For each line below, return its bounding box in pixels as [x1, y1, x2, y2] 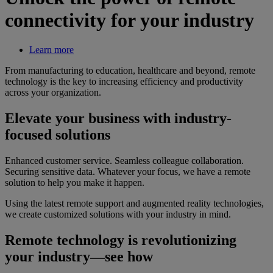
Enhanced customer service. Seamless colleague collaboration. [5, 155, 244, 166]
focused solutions [5, 127, 110, 143]
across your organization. [5, 87, 101, 98]
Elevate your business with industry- [5, 110, 232, 127]
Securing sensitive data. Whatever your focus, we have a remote [5, 166, 250, 177]
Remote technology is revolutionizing [5, 232, 236, 249]
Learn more [29, 44, 74, 55]
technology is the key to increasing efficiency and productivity [5, 76, 243, 87]
